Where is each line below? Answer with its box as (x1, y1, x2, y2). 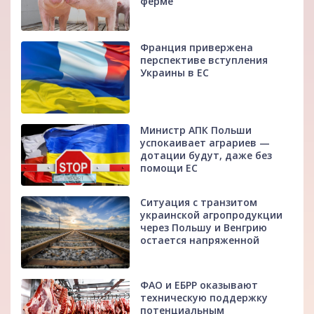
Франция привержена (140, 41, 254, 55)
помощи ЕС (140, 161, 198, 175)
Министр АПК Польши (140, 123, 252, 137)
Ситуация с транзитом (140, 195, 258, 209)
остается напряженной (140, 233, 260, 247)
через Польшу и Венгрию (140, 220, 268, 234)
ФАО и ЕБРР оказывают (140, 278, 259, 292)
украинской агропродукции (140, 207, 283, 221)
